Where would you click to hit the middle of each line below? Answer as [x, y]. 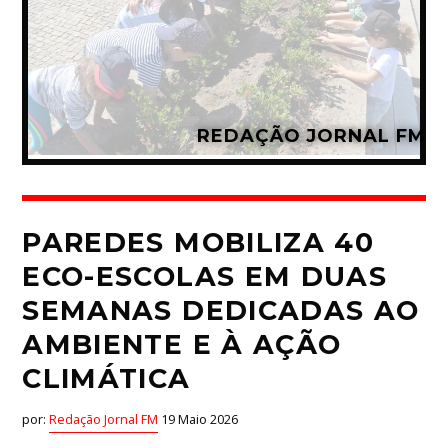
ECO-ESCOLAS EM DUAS [204, 276]
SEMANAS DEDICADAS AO [221, 310]
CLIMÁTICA [106, 378]
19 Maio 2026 [198, 420]
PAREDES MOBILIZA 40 [198, 242]
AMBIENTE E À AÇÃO [182, 344]
